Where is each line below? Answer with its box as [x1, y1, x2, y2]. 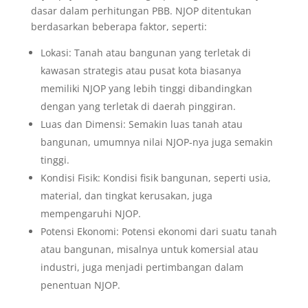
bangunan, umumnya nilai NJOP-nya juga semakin [40, 135, 273, 149]
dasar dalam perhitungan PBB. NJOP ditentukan [30, 4, 252, 18]
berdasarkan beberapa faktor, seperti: [30, 20, 207, 34]
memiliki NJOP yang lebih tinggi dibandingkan [40, 82, 252, 96]
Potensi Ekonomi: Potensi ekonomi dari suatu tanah [40, 225, 277, 239]
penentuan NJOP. [40, 278, 120, 292]
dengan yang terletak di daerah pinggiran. [40, 100, 236, 113]
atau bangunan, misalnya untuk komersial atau [40, 243, 258, 256]
